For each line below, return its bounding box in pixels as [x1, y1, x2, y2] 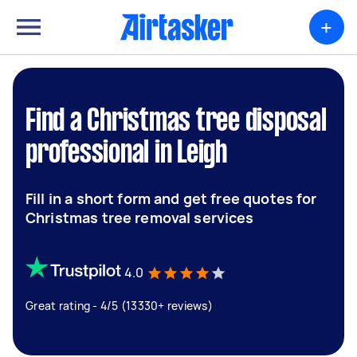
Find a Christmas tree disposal [25, 108, 327, 136]
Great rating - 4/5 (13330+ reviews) [25, 298, 213, 313]
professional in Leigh [25, 139, 227, 168]
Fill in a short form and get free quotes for [25, 189, 317, 208]
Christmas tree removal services [25, 208, 254, 227]
